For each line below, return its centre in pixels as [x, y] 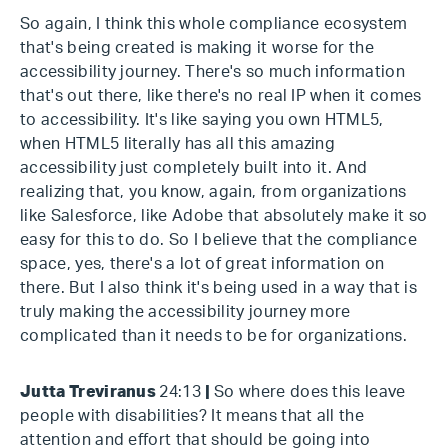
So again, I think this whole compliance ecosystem [214, 24]
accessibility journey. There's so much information [213, 72]
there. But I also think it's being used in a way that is [218, 288]
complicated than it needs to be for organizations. [214, 336]
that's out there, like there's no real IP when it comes [221, 96]
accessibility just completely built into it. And [194, 168]
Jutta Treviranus [90, 392]
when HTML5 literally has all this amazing [178, 144]
